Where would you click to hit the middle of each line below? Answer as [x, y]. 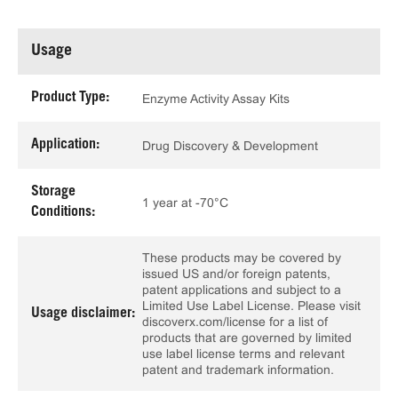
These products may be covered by [242, 258]
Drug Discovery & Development [230, 145]
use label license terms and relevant [243, 354]
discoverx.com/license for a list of [235, 322]
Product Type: [70, 98]
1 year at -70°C [185, 203]
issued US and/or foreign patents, [236, 274]
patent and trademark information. [238, 370]
